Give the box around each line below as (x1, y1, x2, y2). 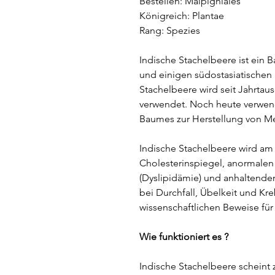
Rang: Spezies (139, 25, 200, 36)
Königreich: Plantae (139, 10, 224, 21)
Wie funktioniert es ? (139, 231, 228, 242)
